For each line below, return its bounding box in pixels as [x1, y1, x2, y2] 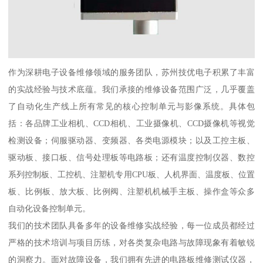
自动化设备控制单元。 [8, 204, 91, 214]
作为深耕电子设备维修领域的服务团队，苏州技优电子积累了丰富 [8, 68, 255, 77]
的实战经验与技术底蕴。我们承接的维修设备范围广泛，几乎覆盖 [8, 85, 255, 95]
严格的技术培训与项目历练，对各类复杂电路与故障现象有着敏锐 [8, 238, 255, 248]
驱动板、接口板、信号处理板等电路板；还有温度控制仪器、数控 [8, 153, 255, 163]
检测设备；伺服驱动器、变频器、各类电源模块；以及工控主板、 [8, 136, 255, 146]
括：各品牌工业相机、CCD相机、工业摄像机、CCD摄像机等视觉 [8, 119, 255, 129]
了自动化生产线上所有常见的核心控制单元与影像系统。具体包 [8, 102, 255, 112]
